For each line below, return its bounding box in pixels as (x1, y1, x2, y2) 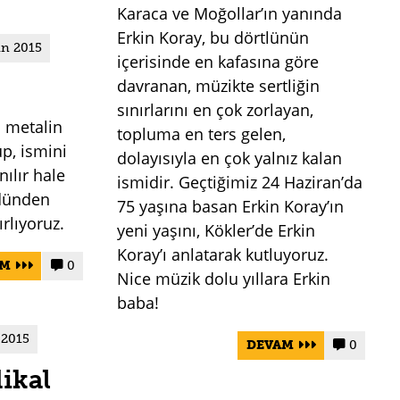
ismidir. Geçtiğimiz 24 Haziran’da (117, 171, 363, 193)
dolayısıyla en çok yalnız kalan (117, 146, 343, 169)
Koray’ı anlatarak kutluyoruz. (117, 243, 329, 265)
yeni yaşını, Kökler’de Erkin (117, 219, 316, 241)
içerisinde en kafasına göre (117, 50, 320, 72)
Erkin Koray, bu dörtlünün (117, 26, 310, 48)
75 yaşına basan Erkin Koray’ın (117, 195, 345, 217)
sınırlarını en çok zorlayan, (117, 98, 314, 121)
